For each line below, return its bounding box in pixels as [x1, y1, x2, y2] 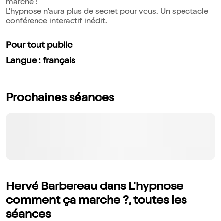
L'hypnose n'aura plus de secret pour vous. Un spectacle [6, 8, 208, 17]
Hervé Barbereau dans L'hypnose [6, 182, 183, 194]
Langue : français [6, 57, 75, 66]
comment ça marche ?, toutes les [6, 195, 186, 208]
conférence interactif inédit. [6, 18, 107, 26]
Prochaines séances [6, 93, 114, 105]
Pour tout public [6, 41, 72, 51]
